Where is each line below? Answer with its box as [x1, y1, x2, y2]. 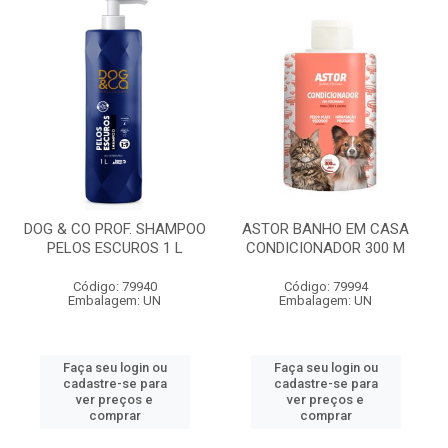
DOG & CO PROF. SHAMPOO [23, 220, 206, 238]
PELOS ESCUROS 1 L [46, 239, 183, 257]
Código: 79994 [283, 279, 368, 294]
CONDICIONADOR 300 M [246, 239, 405, 257]
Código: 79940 [72, 279, 157, 294]
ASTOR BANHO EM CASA [242, 220, 409, 238]
